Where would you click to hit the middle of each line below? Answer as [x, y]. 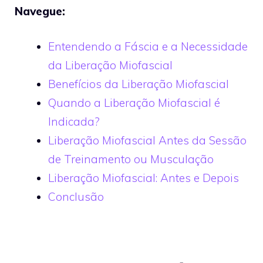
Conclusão [76, 197]
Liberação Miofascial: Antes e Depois [144, 178]
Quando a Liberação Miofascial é [134, 103]
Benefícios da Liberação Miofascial [139, 84]
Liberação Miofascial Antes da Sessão [147, 140]
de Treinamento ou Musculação [131, 159]
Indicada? [74, 122]
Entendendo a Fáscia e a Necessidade [148, 46]
